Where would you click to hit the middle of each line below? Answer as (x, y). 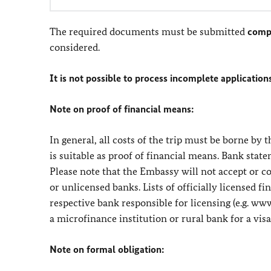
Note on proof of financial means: (122, 109)
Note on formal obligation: (107, 249)
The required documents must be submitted (149, 31)
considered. (75, 47)
